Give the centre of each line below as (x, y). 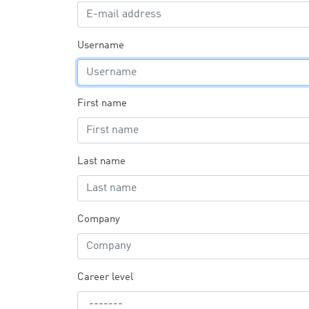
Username (101, 46)
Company (99, 220)
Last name (101, 162)
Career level (105, 278)
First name (102, 104)
